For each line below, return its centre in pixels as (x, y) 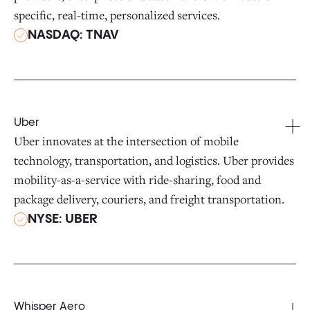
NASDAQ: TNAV (73, 35)
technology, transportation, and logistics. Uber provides (154, 160)
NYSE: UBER (63, 219)
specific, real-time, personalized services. (117, 15)
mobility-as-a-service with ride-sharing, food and (137, 180)
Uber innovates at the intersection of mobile (126, 141)
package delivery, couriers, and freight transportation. (149, 199)
